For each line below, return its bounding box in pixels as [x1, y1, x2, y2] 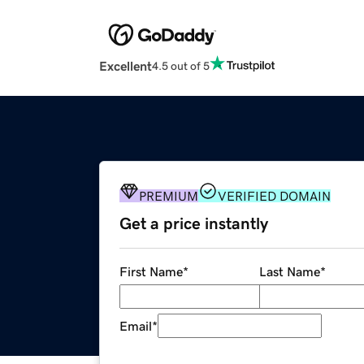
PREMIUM [139, 189, 198, 203]
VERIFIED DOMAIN [218, 189, 331, 203]
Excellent [99, 59, 152, 73]
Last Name [258, 265, 320, 279]
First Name [119, 265, 183, 279]
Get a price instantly [119, 215, 268, 232]
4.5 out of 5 [152, 59, 210, 71]
